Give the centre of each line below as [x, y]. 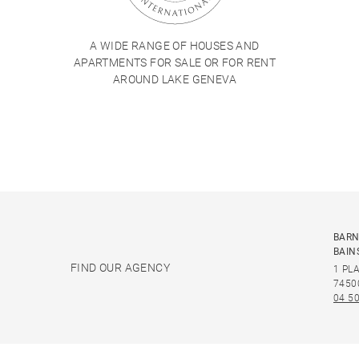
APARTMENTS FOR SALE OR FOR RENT [175, 63]
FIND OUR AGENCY [120, 267]
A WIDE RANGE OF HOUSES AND [175, 46]
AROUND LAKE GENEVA [175, 80]
